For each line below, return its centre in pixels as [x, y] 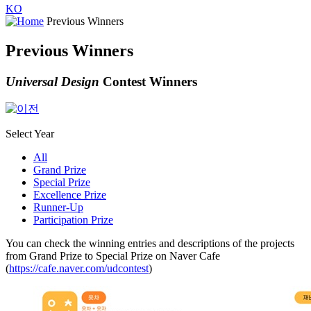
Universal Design [52, 81]
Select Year [30, 134]
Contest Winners [148, 81]
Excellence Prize [70, 195]
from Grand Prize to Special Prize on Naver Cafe [113, 256]
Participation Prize [73, 220]
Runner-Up [58, 208]
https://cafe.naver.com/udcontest [79, 269]
